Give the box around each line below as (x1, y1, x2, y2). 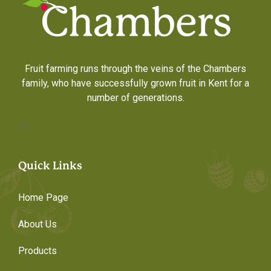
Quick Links (18, 159, 82, 172)
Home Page (18, 192, 68, 204)
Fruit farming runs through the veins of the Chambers (25, 63, 246, 75)
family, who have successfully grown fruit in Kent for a (22, 77, 249, 90)
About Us (18, 218, 57, 230)
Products (18, 245, 57, 257)
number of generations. (87, 92, 184, 104)
